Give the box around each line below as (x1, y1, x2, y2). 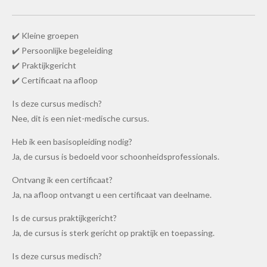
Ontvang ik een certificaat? (12, 174, 113, 185)
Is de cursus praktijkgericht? (12, 212, 117, 223)
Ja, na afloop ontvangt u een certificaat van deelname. (12, 189, 212, 200)
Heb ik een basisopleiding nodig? (12, 136, 132, 147)
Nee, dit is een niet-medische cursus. (12, 113, 149, 123)
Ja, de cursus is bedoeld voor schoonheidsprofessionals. (12, 151, 219, 162)
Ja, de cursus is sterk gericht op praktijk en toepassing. (12, 227, 215, 238)
